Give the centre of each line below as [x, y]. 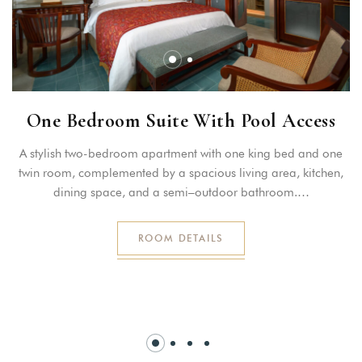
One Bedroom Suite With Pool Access [181, 121]
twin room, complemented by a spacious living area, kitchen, [181, 173]
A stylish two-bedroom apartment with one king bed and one [181, 154]
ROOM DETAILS [181, 238]
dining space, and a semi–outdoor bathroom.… [181, 193]
